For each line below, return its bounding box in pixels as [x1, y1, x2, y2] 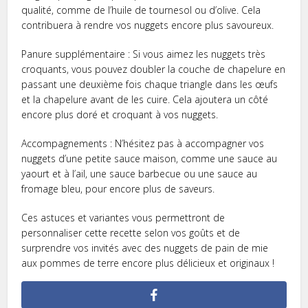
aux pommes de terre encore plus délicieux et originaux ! [21, 256, 275, 269]
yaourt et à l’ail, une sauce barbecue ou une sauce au [21, 166, 258, 180]
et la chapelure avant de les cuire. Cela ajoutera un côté [21, 92, 269, 106]
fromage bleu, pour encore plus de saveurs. [21, 181, 215, 195]
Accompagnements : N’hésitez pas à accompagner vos [21, 136, 265, 150]
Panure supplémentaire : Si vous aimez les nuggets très [21, 47, 266, 60]
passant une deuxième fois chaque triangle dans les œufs [21, 77, 278, 91]
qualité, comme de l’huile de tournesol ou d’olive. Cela [21, 3, 261, 16]
